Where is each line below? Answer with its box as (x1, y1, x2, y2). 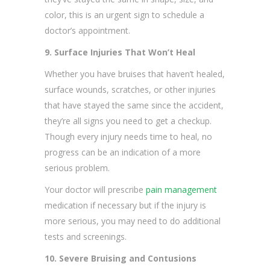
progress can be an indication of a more (45, 146, 201, 159)
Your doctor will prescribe (45, 184, 146, 196)
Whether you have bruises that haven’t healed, (45, 68, 225, 80)
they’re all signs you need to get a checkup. (45, 115, 212, 127)
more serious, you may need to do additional (45, 215, 221, 227)
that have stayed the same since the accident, (45, 99, 224, 111)
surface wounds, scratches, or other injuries (45, 84, 216, 96)
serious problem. (45, 162, 110, 174)
